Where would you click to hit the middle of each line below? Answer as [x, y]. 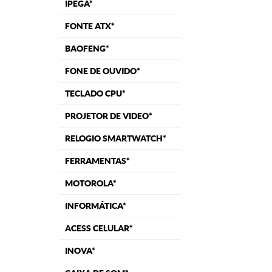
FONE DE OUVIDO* [103, 71]
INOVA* [80, 251]
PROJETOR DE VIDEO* [109, 116]
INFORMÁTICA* [96, 206]
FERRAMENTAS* [97, 161]
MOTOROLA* [91, 183]
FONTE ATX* [90, 26]
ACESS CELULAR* [99, 228]
